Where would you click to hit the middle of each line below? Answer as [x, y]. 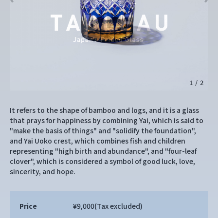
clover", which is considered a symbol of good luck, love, [102, 161]
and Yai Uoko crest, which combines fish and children [98, 141]
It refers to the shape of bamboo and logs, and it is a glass [104, 110]
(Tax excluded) [119, 206]
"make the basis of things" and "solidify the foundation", [103, 130]
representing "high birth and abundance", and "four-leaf [103, 151]
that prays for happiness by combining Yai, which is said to [107, 120]
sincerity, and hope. [43, 171]
